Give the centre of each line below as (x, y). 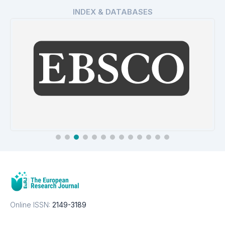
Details (116, 185)
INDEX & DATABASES (113, 12)
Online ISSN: (30, 204)
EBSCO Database (113, 170)
